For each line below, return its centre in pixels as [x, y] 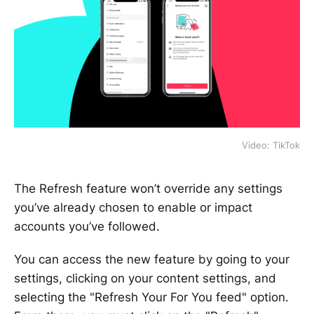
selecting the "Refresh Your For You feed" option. [151, 297]
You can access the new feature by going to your [152, 259]
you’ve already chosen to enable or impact [133, 207]
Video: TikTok [271, 145]
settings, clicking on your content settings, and [145, 278]
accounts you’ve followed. [87, 226]
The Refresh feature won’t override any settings [148, 188]
